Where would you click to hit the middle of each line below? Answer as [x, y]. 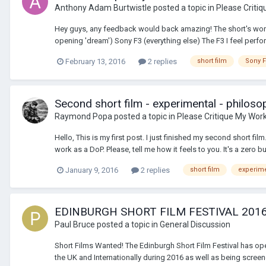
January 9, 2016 [92, 170]
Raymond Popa [83, 116]
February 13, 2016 [95, 61]
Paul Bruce [75, 225]
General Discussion [195, 225]
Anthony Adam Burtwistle [103, 7]
